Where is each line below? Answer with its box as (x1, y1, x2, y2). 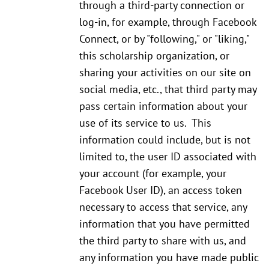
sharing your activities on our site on (79, 65, 251, 80)
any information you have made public (79, 250, 259, 265)
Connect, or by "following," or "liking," (79, 32, 249, 46)
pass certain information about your (79, 99, 247, 113)
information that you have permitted (79, 217, 250, 231)
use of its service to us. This (79, 116, 211, 130)
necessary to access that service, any (79, 200, 247, 214)
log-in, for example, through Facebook (79, 15, 256, 29)
